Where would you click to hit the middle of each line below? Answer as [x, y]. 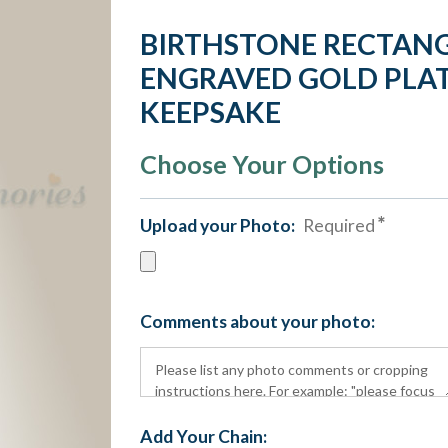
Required [338, 225]
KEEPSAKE [210, 112]
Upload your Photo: [218, 225]
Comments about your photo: [257, 321]
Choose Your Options [261, 164]
